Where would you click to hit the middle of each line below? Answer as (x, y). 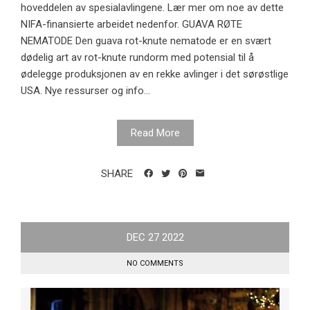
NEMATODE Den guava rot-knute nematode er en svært (146, 41)
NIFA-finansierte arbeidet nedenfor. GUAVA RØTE (131, 25)
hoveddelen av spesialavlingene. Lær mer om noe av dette (152, 8)
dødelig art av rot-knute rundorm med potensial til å (137, 58)
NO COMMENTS (155, 264)
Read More (155, 133)
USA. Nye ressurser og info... (85, 91)
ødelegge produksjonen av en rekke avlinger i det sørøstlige (155, 74)
